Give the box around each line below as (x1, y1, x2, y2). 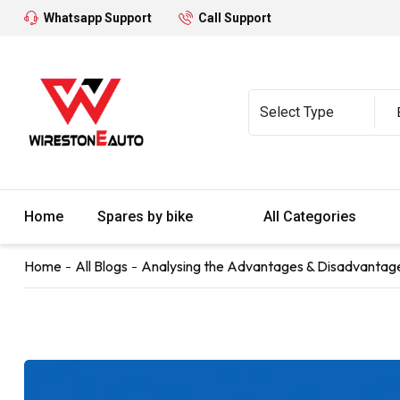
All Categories (263, 207, 360, 225)
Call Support (198, 11, 271, 25)
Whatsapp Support (44, 11, 152, 25)
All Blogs (75, 256, 128, 275)
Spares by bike (97, 207, 196, 225)
